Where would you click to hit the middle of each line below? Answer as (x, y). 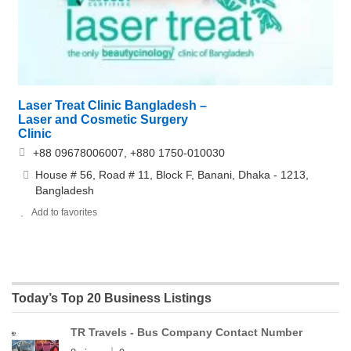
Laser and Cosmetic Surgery (103, 120)
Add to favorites (64, 213)
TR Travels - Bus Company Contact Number (186, 333)
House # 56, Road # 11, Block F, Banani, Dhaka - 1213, (172, 175)
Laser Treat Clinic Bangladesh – (112, 106)
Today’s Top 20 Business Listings (112, 299)
